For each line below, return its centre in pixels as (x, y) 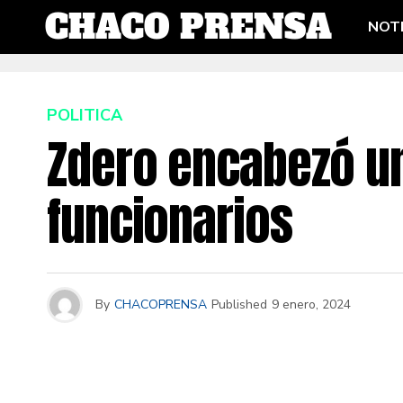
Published (239, 304)
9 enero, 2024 (311, 304)
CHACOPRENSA (161, 304)
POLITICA (85, 115)
